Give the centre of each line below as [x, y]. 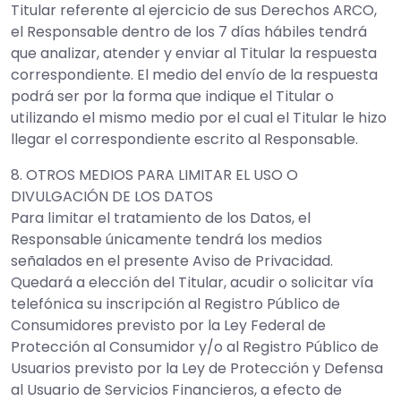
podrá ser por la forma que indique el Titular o [172, 96]
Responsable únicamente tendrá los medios [166, 239]
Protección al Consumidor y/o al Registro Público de [195, 347]
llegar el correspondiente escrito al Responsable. [184, 139]
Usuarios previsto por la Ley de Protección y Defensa [197, 368]
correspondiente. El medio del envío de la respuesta [194, 75]
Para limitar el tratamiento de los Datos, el [161, 218]
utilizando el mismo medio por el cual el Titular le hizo [199, 118]
